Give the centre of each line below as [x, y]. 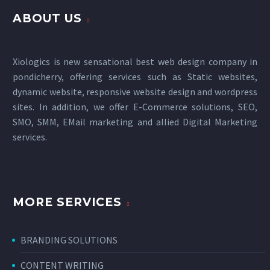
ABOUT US [47, 19]
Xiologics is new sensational [74, 62]
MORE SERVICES [67, 202]
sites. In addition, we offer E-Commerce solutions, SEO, [135, 107]
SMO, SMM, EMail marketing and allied [98, 122]
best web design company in [196, 62]
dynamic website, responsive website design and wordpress [135, 92]
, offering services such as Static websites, [159, 77]
